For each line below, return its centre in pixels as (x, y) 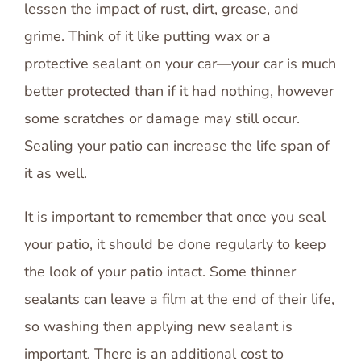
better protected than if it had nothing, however (179, 91)
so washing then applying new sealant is (158, 326)
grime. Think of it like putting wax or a (147, 36)
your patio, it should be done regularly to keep (175, 244)
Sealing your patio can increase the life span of (177, 145)
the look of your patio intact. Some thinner (160, 271)
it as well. (56, 173)
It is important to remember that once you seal (175, 216)
